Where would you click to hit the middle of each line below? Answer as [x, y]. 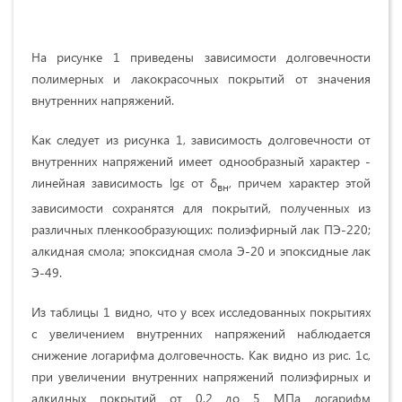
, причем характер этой [300, 183]
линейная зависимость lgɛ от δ [125, 183]
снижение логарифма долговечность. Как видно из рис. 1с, [201, 355]
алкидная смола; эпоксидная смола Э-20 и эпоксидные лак [201, 251]
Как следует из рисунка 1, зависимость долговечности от [201, 140]
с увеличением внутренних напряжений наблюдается [201, 334]
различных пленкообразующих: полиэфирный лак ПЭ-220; [201, 230]
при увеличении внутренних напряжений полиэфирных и [201, 377]
